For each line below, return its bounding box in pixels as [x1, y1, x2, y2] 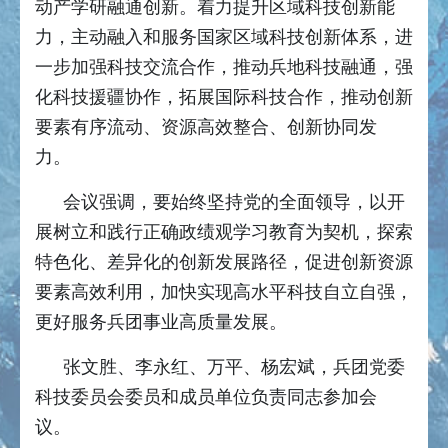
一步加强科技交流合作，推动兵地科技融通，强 [35, 57, 413, 78]
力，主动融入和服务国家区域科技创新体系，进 [35, 27, 413, 48]
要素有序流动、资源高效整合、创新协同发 [35, 117, 377, 138]
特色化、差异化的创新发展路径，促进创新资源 [35, 252, 413, 273]
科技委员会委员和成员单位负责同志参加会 [35, 387, 377, 408]
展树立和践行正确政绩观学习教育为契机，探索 [35, 222, 413, 243]
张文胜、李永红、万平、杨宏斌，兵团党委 [63, 357, 405, 378]
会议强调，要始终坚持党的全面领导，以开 [63, 192, 405, 213]
